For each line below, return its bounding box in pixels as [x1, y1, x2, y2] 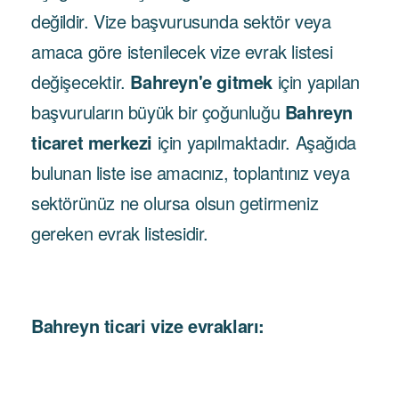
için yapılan [273, 69, 360, 94]
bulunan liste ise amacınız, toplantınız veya [31, 159, 350, 185]
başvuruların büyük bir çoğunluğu [31, 99, 285, 125]
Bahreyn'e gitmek [130, 69, 273, 94]
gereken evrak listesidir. [31, 220, 209, 246]
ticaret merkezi [31, 129, 152, 155]
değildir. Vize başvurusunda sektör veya [31, 8, 331, 34]
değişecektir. [31, 69, 131, 94]
